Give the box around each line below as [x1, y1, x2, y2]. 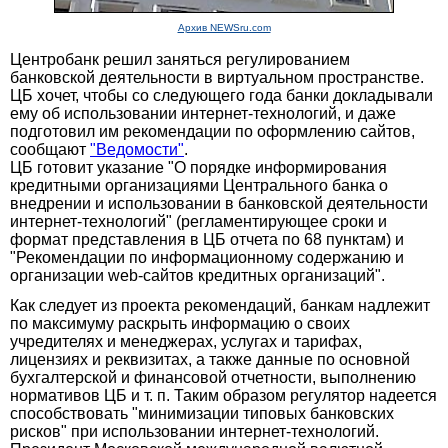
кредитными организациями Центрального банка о [10, 176, 388, 194]
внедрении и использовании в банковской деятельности [10, 194, 428, 212]
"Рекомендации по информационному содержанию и [10, 248, 404, 266]
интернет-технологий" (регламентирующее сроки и [10, 212, 387, 230]
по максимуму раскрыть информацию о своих [10, 314, 350, 332]
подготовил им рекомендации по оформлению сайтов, [10, 122, 415, 140]
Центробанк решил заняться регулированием [10, 50, 350, 68]
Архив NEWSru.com [177, 21, 271, 33]
